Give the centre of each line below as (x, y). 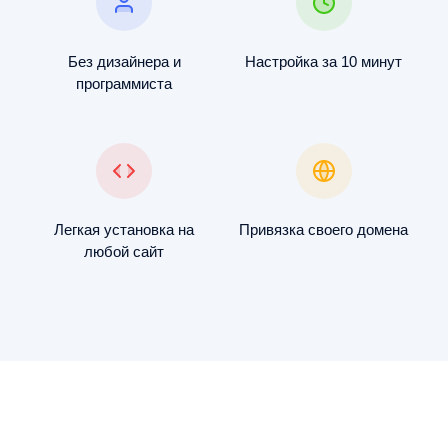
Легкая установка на (124, 230)
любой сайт (124, 252)
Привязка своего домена (324, 230)
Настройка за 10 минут (324, 62)
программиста (124, 84)
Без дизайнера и (124, 62)
